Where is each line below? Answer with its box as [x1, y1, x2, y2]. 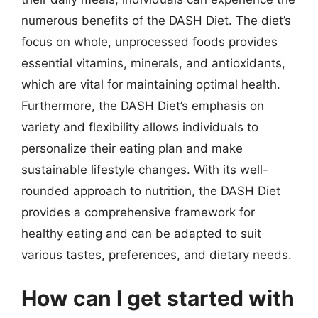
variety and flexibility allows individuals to [21, 119, 258, 134]
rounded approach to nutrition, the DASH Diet [21, 183, 280, 198]
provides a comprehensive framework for [21, 204, 255, 219]
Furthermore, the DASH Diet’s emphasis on [21, 98, 264, 113]
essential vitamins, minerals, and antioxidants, [21, 55, 285, 70]
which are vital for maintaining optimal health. [21, 77, 280, 92]
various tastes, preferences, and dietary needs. [21, 247, 292, 262]
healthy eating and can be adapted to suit [21, 226, 261, 241]
